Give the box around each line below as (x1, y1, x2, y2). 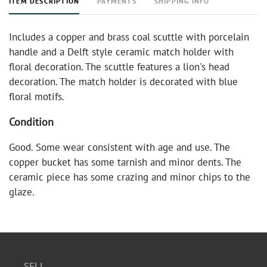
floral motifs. (9, 90, 64, 103)
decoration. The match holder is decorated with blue (9, 75, 238, 88)
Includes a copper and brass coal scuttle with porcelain (9, 30, 249, 44)
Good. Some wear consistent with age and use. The (9, 141, 230, 154)
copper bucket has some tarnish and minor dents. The (9, 156, 241, 169)
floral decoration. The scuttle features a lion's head (9, 60, 229, 73)
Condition (9, 115, 54, 129)
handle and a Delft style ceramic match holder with (9, 45, 234, 58)
